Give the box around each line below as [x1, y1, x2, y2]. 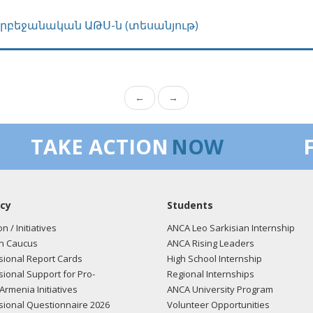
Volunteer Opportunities [167, 298, 270, 311]
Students [167, 198, 213, 212]
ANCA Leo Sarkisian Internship [167, 221, 295, 234]
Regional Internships [167, 268, 254, 280]
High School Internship [167, 252, 262, 265]
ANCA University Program [167, 283, 273, 296]
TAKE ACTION [31, 133, 168, 160]
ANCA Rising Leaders [167, 237, 254, 249]
